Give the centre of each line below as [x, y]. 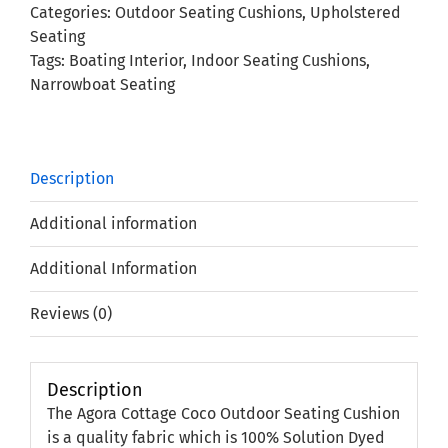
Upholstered [355, 12]
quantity [120, 45]
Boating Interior [126, 60]
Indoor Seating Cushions [278, 60]
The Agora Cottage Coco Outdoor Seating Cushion [223, 413]
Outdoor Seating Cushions [208, 12]
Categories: [72, 12]
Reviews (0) [71, 313]
